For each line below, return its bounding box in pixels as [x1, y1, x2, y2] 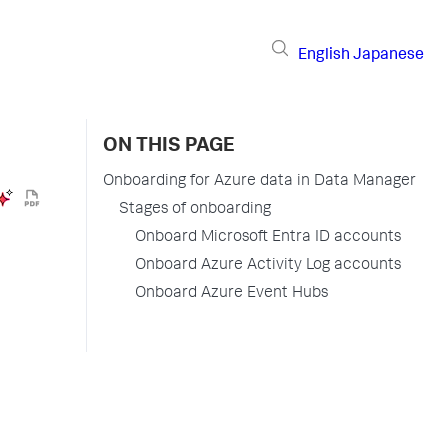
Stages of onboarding [119, 202, 271, 218]
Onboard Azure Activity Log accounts [135, 258, 401, 274]
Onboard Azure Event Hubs [135, 286, 328, 302]
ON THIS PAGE [103, 137, 235, 157]
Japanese [353, 47, 424, 64]
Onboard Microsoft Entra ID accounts [135, 230, 401, 246]
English [298, 47, 350, 64]
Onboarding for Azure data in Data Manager [103, 174, 416, 190]
